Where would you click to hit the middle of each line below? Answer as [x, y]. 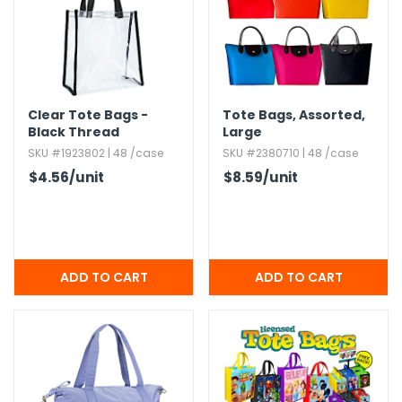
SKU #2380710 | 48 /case [290, 153]
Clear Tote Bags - [88, 115]
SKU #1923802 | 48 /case [96, 153]
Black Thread [74, 132]
